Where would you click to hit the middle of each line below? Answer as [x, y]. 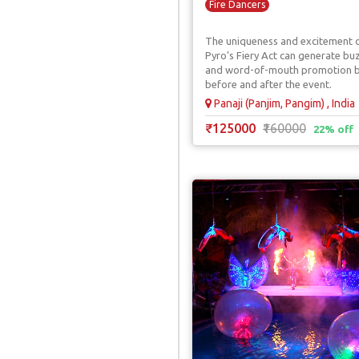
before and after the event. [268, 84]
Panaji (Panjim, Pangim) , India [283, 103]
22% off [333, 129]
